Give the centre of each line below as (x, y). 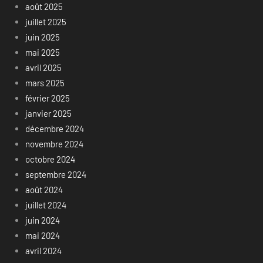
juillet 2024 (45, 205)
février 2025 (47, 98)
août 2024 (44, 190)
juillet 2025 (45, 22)
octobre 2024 (50, 159)
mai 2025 (42, 53)
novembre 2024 (54, 144)
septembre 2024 (55, 175)
